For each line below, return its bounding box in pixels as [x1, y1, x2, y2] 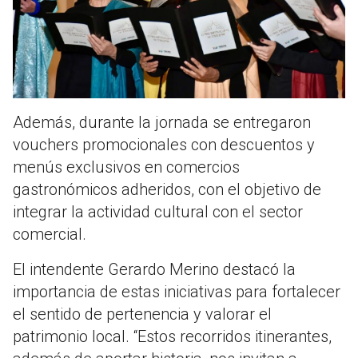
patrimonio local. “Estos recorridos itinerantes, [13, 327, 332, 347]
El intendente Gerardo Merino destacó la [13, 260, 296, 280]
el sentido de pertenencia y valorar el [13, 304, 272, 324]
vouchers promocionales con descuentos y [13, 135, 315, 155]
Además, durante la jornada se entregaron [13, 113, 311, 133]
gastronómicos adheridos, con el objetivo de [13, 180, 321, 200]
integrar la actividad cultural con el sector [13, 202, 303, 222]
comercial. [13, 225, 86, 245]
